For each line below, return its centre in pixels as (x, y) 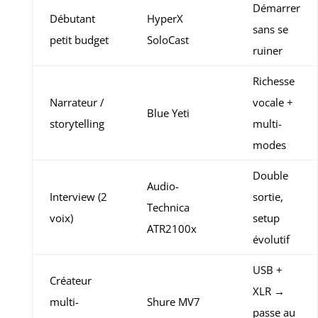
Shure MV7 (173, 302)
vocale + (273, 103)
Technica (168, 208)
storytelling (77, 124)
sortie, (268, 197)
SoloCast (168, 40)
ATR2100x (171, 229)
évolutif (271, 240)
